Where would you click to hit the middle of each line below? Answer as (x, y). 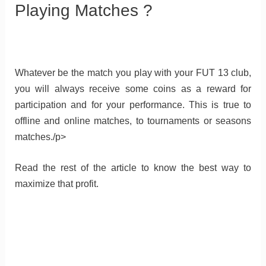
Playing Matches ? (83, 11)
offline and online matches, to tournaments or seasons (133, 121)
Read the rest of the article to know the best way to (133, 168)
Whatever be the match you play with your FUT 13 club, (133, 72)
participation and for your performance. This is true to (133, 104)
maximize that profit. (56, 184)
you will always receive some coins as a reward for (133, 88)
